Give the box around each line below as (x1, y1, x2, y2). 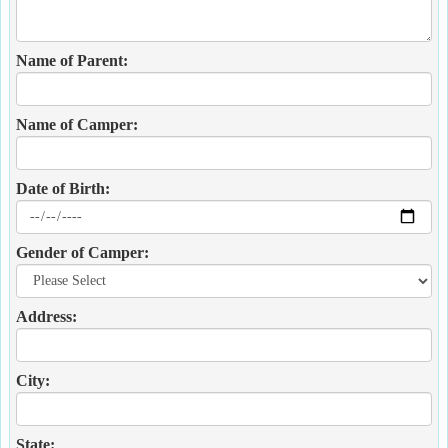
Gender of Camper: (16, 244, 149, 261)
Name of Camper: (16, 116, 138, 133)
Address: (16, 308, 77, 325)
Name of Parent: (16, 52, 128, 69)
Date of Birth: (16, 180, 110, 197)
